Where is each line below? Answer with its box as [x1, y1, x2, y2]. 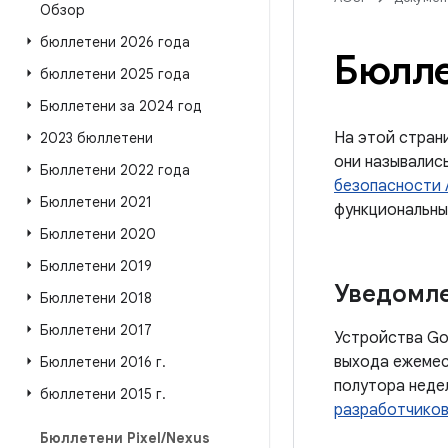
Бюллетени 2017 [40, 321, 152, 339]
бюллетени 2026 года [40, 33, 190, 51]
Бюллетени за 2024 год [40, 97, 202, 115]
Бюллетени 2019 [40, 257, 152, 275]
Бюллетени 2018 [40, 289, 152, 307]
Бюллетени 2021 [40, 193, 152, 211]
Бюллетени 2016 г [40, 353, 162, 371]
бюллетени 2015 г [40, 385, 162, 403]
